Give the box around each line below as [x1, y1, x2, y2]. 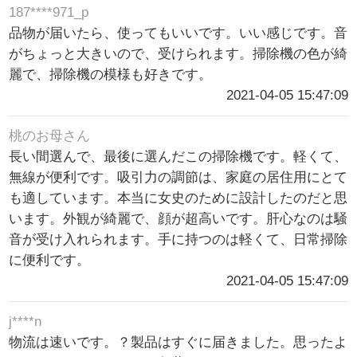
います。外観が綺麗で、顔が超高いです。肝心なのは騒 [9, 210, 348, 226]
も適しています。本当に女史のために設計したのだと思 [9, 190, 348, 206]
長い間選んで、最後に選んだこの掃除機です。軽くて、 [9, 148, 348, 164]
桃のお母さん [9, 127, 91, 143]
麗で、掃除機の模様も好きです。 [9, 66, 213, 82]
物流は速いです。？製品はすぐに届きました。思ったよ [9, 334, 348, 350]
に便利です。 [9, 252, 91, 268]
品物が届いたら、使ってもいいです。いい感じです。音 [9, 25, 348, 41]
